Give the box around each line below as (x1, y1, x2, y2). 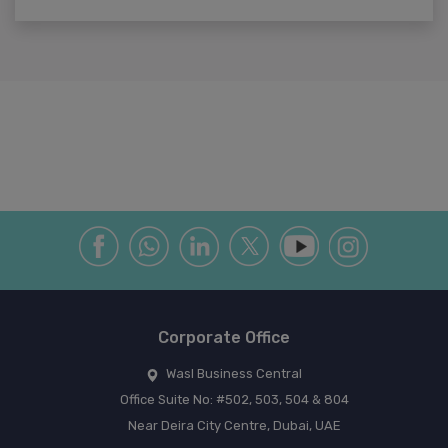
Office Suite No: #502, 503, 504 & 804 (119, 392, 349, 408)
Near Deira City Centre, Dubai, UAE (127, 418, 341, 434)
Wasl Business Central (163, 366, 302, 382)
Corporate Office (158, 328, 290, 348)
